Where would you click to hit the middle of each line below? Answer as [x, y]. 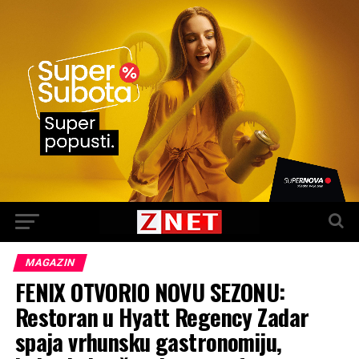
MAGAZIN [50, 262]
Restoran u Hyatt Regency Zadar [162, 317]
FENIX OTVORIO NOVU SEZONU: [150, 292]
